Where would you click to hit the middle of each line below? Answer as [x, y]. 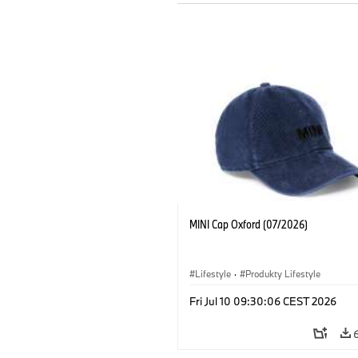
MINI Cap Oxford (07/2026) [249, 224]
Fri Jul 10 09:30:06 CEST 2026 [263, 301]
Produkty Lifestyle [283, 273]
